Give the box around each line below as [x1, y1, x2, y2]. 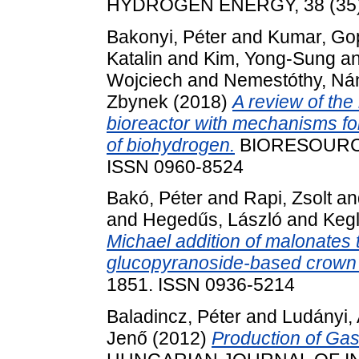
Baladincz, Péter [107, 306, 241, 328]
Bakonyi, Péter [107, 26, 227, 47]
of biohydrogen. [107, 134, 235, 155]
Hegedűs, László [143, 209, 282, 231]
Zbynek [107, 91, 168, 112]
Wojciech [107, 69, 183, 91]
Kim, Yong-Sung [204, 47, 336, 69]
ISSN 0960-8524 [107, 155, 244, 177]
